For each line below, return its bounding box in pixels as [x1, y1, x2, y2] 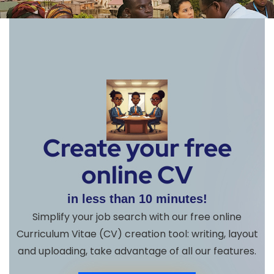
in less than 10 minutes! [67, 191, 207, 206]
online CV [81, 158, 193, 191]
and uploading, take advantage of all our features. [18, 243, 256, 258]
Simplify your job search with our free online [32, 209, 242, 224]
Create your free [42, 131, 232, 164]
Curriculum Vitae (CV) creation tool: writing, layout [16, 226, 258, 241]
